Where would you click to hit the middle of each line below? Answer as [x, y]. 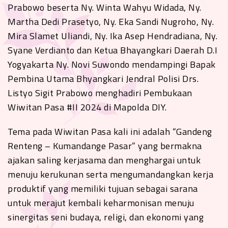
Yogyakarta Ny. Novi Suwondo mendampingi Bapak [112, 64]
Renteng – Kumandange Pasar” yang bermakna [105, 146]
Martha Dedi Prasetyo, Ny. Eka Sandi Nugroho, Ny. [111, 21]
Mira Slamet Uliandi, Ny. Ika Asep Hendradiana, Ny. [112, 36]
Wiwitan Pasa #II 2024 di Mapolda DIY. [87, 107]
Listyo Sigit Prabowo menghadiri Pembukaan [100, 93]
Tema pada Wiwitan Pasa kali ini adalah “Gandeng [110, 131]
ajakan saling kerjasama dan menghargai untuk [104, 160]
